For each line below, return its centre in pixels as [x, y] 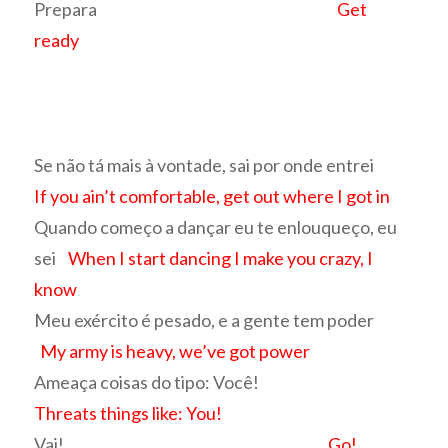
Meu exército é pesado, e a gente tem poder [224, 320]
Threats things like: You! [128, 413]
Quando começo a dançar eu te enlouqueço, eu [216, 227]
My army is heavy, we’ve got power [175, 351]
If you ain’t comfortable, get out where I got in [212, 196]
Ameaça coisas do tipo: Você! [208, 382]
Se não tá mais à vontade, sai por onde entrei [222, 165]
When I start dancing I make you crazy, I [221, 258]
